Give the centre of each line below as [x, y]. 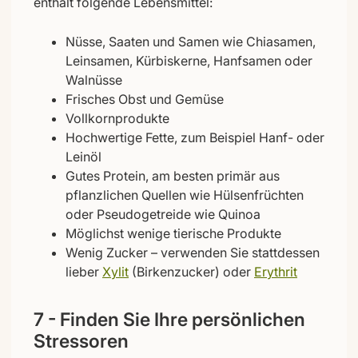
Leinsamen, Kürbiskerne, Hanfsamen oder [189, 60]
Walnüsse [94, 80]
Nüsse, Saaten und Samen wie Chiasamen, [191, 41]
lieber [84, 271]
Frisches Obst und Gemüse [145, 99]
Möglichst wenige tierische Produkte [173, 233]
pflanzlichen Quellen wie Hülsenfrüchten [185, 195]
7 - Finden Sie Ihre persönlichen [169, 319]
